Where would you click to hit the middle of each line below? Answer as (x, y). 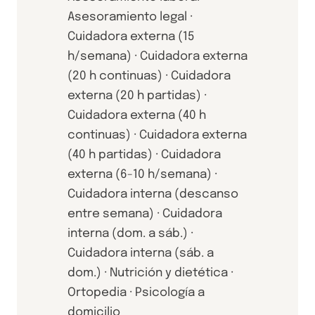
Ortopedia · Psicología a (136, 293)
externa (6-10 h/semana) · (142, 175)
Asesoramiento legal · (130, 17)
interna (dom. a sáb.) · (130, 234)
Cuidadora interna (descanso (153, 194)
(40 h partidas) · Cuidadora (144, 155)
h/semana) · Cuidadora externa (157, 57)
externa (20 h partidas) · (137, 96)
